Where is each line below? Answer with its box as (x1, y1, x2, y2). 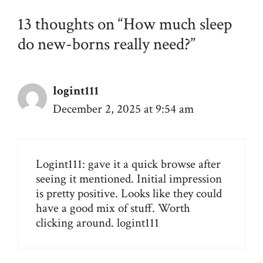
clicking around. (36, 214, 117, 231)
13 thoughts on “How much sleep (18, 13, 232, 36)
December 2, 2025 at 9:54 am (53, 101, 194, 117)
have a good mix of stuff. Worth (36, 200, 190, 216)
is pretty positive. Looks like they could (36, 185, 222, 201)
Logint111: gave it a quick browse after (36, 156, 221, 172)
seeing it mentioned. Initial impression (36, 170, 222, 187)
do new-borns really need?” (18, 33, 195, 56)
